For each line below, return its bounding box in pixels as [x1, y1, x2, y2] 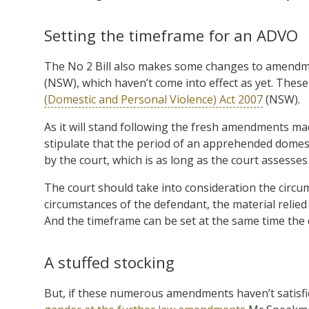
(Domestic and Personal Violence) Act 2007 [44, 91, 263, 107]
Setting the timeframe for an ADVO [44, 24, 298, 46]
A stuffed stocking [44, 251, 175, 273]
